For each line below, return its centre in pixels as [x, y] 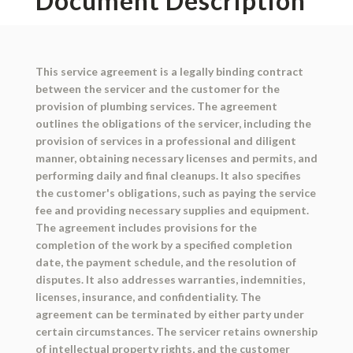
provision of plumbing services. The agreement [156, 106]
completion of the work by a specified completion [163, 245]
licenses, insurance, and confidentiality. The [148, 297]
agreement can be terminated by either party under [169, 314]
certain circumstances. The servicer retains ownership [176, 332]
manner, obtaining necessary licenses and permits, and [176, 158]
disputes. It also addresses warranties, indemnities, [170, 280]
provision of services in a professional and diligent [165, 141]
